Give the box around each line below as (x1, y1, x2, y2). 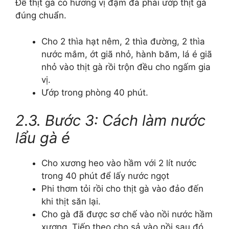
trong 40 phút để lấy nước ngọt (41, 171, 169, 181)
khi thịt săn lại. (41, 196, 101, 207)
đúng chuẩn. (15, 10, 66, 20)
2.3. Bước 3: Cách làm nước (15, 111, 205, 129)
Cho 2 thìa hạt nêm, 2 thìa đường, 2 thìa (41, 36, 205, 47)
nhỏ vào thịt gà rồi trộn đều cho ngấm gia (41, 61, 211, 72)
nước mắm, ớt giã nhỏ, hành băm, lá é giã (41, 49, 212, 59)
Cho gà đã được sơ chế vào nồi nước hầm (41, 209, 213, 219)
